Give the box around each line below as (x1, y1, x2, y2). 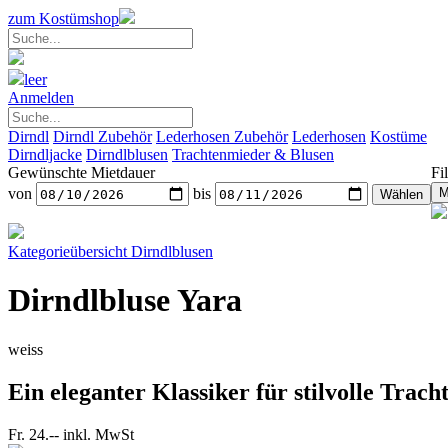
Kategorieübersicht (8, 243, 131, 260)
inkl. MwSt (63, 425, 134, 443)
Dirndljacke (8, 146, 82, 163)
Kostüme (370, 128, 427, 145)
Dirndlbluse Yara (8, 282, 242, 319)
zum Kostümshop (8, 10, 119, 27)
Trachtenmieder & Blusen (172, 146, 334, 163)
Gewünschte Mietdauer (8, 164, 155, 181)
